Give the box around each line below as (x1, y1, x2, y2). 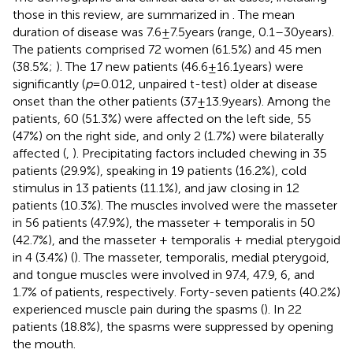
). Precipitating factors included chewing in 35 (72, 145, 327, 161)
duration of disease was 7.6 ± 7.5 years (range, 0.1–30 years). (13, 24, 334, 39)
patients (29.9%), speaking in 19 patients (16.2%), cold (13, 162, 307, 178)
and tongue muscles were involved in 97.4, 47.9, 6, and (13, 266, 314, 282)
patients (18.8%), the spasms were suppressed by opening (13, 318, 333, 334)
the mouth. (13, 336, 76, 351)
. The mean (232, 6, 295, 22)
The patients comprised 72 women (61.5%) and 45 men (13, 41, 321, 57)
